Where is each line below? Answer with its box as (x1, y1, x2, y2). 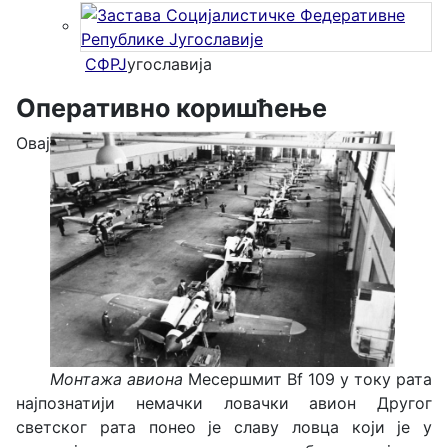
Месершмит (188, 369, 287, 390)
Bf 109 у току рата (287, 369, 432, 390)
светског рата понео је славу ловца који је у (16, 417, 432, 438)
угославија (127, 53, 212, 74)
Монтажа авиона (50, 369, 188, 390)
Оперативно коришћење (16, 93, 327, 124)
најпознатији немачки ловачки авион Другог (16, 393, 432, 414)
